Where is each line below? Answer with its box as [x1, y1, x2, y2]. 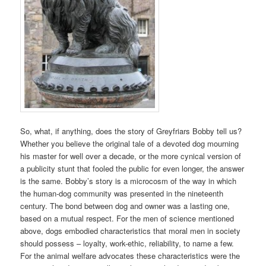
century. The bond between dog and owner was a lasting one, [20, 199, 230, 211]
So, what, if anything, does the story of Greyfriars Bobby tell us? [20, 125, 242, 137]
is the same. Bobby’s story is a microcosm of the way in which [20, 175, 237, 186]
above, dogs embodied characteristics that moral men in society [20, 224, 241, 236]
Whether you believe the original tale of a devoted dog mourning [20, 137, 239, 149]
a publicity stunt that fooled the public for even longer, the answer [20, 162, 245, 174]
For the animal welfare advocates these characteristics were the [20, 249, 240, 261]
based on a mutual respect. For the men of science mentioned [20, 212, 235, 224]
